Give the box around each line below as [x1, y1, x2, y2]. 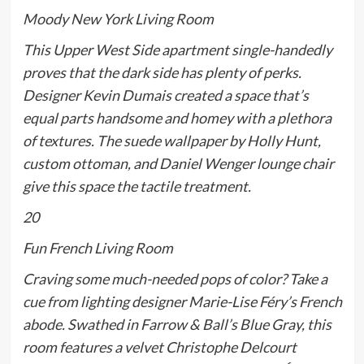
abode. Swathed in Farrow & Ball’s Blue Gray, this [22, 315, 331, 334]
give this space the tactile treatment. [22, 177, 251, 196]
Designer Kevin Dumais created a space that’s [22, 86, 309, 105]
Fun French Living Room [22, 239, 173, 258]
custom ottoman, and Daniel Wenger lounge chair [22, 154, 334, 173]
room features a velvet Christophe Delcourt [22, 338, 297, 357]
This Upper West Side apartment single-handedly [22, 41, 332, 59]
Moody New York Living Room [22, 10, 214, 28]
